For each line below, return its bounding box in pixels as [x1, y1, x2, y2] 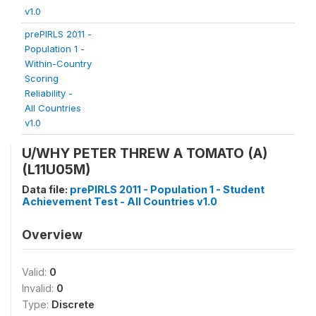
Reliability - [25, 87, 73, 99]
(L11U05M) [22, 161, 90, 178]
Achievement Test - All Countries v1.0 [22, 195, 217, 207]
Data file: [22, 183, 70, 195]
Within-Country [25, 58, 92, 69]
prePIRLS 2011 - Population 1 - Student [70, 183, 265, 195]
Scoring [25, 73, 59, 84]
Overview [22, 227, 83, 242]
